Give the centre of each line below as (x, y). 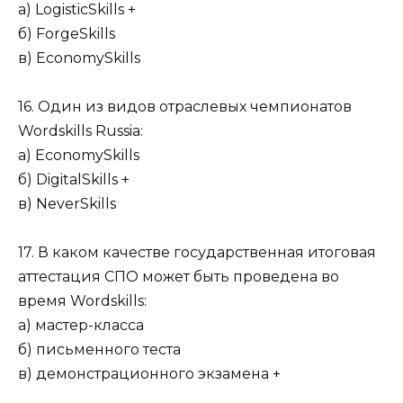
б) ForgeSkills (67, 33)
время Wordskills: (82, 300)
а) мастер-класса (81, 325)
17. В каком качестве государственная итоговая (197, 252)
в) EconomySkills (79, 58)
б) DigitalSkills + (74, 179)
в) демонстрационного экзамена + (149, 373)
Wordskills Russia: (81, 130)
